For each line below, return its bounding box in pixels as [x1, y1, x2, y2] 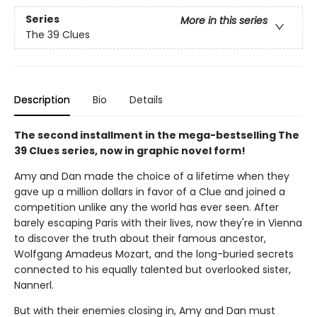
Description [14, 93, 70, 107]
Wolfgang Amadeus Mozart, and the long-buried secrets [14, 247, 294, 261]
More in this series [180, 13, 267, 28]
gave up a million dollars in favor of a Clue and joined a [14, 185, 285, 199]
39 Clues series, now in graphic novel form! [14, 144, 246, 158]
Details [129, 93, 163, 107]
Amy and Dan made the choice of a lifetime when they [14, 169, 289, 183]
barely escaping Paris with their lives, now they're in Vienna [14, 216, 302, 230]
